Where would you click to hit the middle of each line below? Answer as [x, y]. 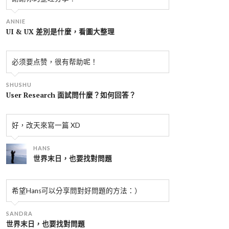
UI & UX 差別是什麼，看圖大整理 [60, 32]
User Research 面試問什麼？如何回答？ [71, 95]
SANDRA [20, 213]
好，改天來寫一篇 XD [46, 125]
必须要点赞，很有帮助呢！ [55, 62]
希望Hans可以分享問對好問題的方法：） [77, 191]
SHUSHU [19, 85]
